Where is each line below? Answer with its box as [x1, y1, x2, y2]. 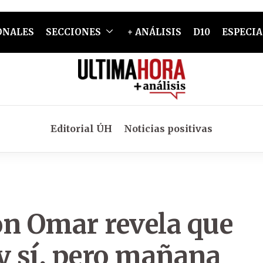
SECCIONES [45, 26, 101, 38]
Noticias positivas [124, 123, 213, 134]
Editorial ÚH [50, 123, 112, 134]
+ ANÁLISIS [127, 26, 181, 38]
